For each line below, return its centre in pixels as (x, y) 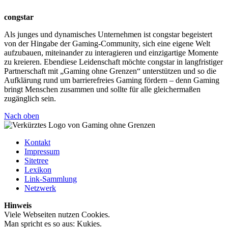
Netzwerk (40, 188)
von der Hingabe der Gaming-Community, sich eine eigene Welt (107, 44)
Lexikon (38, 170)
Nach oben (22, 116)
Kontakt (37, 142)
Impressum (42, 152)
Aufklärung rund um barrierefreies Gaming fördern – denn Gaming (112, 80)
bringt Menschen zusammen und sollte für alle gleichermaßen (102, 90)
